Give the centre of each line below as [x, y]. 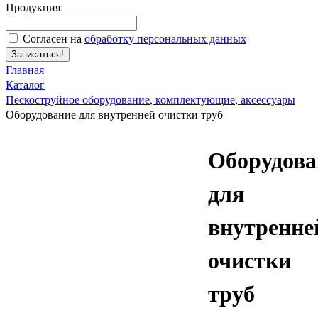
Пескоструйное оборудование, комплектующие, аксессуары [150, 99]
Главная [25, 69]
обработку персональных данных [165, 38]
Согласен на [54, 38]
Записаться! [38, 54]
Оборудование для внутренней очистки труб [114, 114]
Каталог [25, 84]
